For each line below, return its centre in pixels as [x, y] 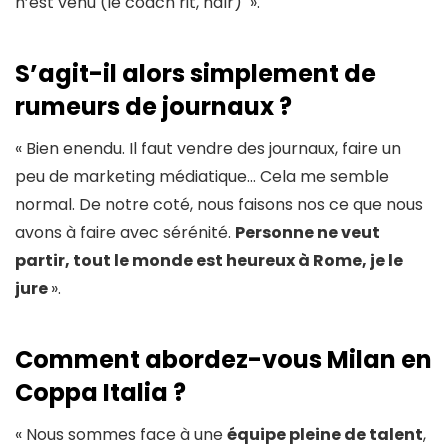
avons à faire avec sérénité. [125, 232]
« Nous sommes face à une [121, 434]
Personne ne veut [307, 232]
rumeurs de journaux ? [153, 106]
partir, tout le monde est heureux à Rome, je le [209, 260]
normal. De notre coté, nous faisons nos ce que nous [219, 204]
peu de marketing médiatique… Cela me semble [202, 176]
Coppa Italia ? [100, 392]
